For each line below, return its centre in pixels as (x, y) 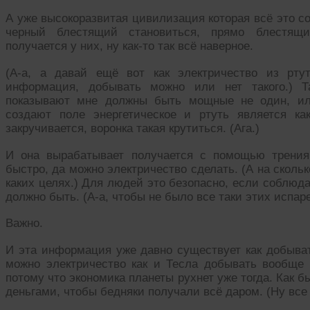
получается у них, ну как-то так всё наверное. (129, 46)
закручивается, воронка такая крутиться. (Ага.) (133, 129)
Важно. (24, 224)
